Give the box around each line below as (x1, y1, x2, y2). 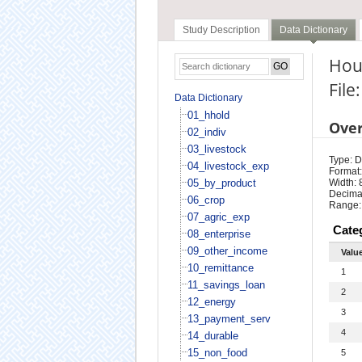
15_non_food (187, 346, 247, 359)
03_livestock (187, 142, 246, 155)
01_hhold (187, 108, 229, 121)
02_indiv (187, 125, 226, 138)
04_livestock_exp (187, 159, 269, 172)
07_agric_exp (187, 210, 250, 223)
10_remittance (187, 261, 254, 274)
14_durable (187, 329, 238, 342)
